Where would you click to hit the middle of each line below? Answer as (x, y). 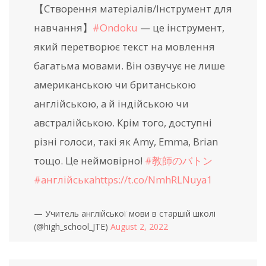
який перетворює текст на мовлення (124, 46)
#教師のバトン (179, 160)
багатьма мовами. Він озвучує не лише (129, 65)
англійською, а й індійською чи (111, 103)
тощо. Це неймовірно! (89, 160)
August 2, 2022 (139, 226)
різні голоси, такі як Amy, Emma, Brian (126, 141)
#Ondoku (115, 27)
